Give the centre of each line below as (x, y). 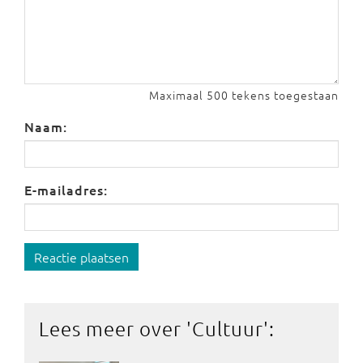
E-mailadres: (66, 190)
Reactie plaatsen (81, 257)
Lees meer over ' (115, 328)
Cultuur (228, 328)
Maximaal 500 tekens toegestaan (244, 95)
